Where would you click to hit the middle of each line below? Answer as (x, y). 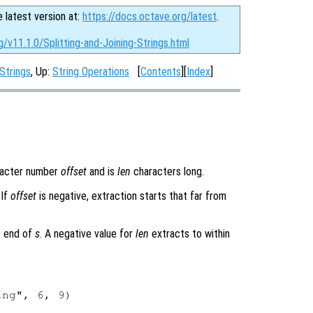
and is (102, 171)
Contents (161, 72)
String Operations (91, 72)
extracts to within (189, 233)
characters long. (167, 171)
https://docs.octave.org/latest (150, 16)
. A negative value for (88, 233)
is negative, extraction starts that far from (131, 196)
